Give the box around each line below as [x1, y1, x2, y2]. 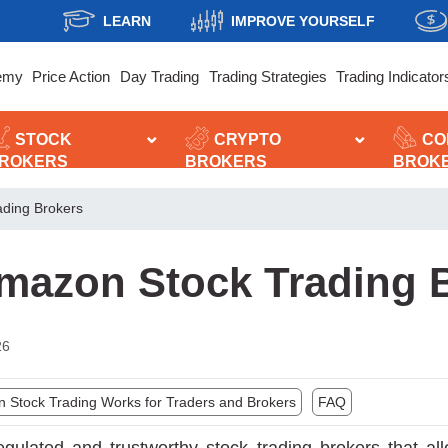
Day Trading [119, 68, 199, 85]
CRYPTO [214, 131, 282, 148]
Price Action [32, 68, 111, 85]
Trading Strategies [208, 68, 327, 85]
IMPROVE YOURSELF [231, 12, 375, 29]
